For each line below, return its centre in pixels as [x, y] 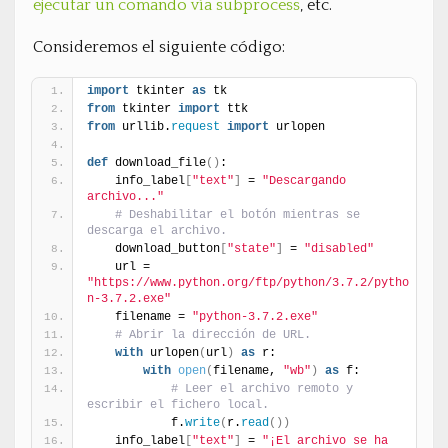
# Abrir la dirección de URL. [213, 335]
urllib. [143, 127]
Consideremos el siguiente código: [159, 47]
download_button [167, 249]
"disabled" [339, 249]
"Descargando [304, 181]
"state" [251, 249]
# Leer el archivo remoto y [262, 389]
